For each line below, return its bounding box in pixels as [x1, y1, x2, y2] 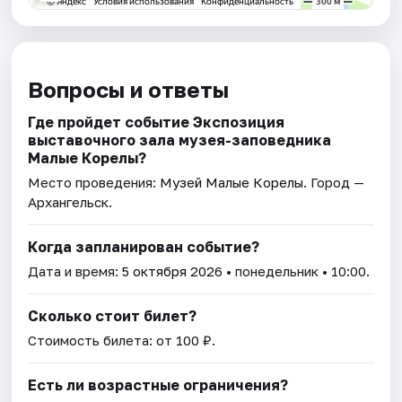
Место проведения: [28, 174, 161, 191]
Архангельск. [28, 194, 113, 211]
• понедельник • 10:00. [223, 263, 371, 280]
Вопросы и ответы [28, 76, 230, 103]
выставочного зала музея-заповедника [28, 131, 332, 150]
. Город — [303, 174, 365, 191]
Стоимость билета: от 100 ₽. [28, 332, 216, 349]
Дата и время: [28, 263, 123, 280]
